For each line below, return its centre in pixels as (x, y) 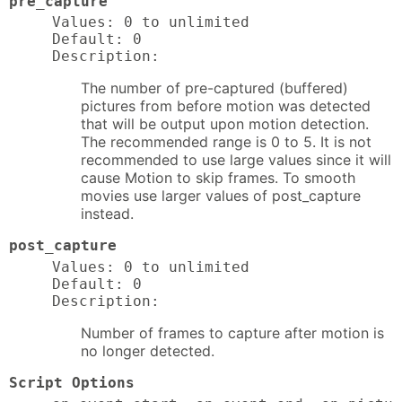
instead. (107, 214)
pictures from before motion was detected (226, 106)
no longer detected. (148, 351)
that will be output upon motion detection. (225, 124)
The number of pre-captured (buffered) (214, 88)
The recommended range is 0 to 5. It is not (226, 142)
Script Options (72, 383)
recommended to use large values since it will (236, 160)
